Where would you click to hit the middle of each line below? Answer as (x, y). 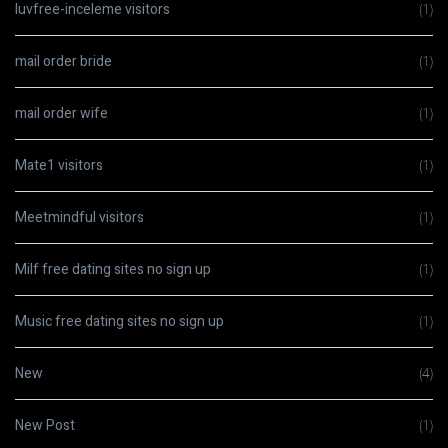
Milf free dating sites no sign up (113, 269)
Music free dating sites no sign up (119, 321)
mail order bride (63, 61)
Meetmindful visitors (79, 217)
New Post (45, 425)
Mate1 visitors (59, 165)
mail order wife (61, 113)
